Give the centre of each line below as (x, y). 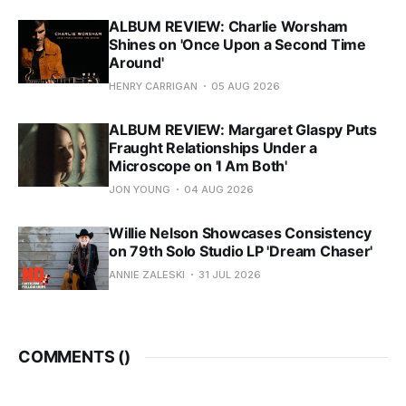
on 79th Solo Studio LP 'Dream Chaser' (241, 251)
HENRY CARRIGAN (153, 86)
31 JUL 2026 (230, 275)
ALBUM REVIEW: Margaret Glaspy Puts (243, 130)
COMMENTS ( (72, 357)
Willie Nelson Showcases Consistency (240, 233)
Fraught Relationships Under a (213, 148)
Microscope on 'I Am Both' (198, 166)
